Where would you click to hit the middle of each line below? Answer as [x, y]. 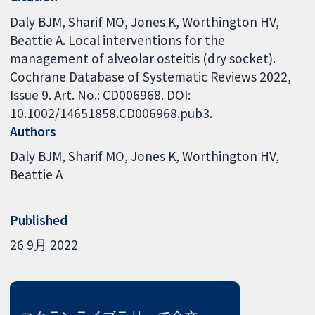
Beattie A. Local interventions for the [118, 40]
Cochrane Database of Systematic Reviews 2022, [151, 76]
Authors [33, 131]
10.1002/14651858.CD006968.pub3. [111, 113]
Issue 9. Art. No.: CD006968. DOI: [101, 95]
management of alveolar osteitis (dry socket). [143, 58]
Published [39, 220]
